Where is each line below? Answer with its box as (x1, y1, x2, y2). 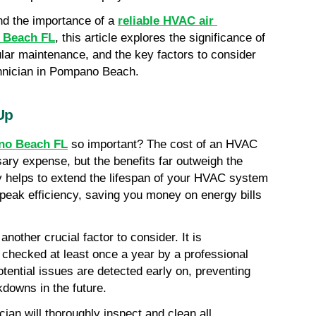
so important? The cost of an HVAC (68, 138, 257, 152)
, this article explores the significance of (55, 31, 265, 45)
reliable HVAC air (118, 14, 214, 28)
